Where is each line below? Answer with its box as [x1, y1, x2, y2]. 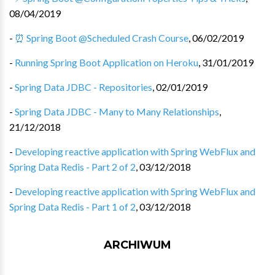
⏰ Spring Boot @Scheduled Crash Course [15, 32, 188, 44]
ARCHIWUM [104, 238, 171, 252]
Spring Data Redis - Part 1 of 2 [9, 201, 136, 212]
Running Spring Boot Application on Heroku [15, 56, 198, 68]
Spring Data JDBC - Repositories [15, 81, 152, 93]
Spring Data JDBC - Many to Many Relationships [15, 106, 219, 117]
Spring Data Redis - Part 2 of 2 [9, 161, 136, 172]
